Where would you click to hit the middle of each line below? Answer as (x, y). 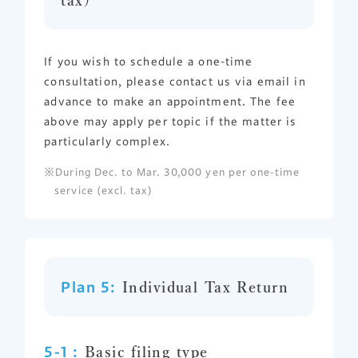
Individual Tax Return (203, 286)
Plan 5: (89, 286)
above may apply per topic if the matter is (171, 121)
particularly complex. (107, 141)
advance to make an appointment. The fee (170, 101)
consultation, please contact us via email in (175, 81)
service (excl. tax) (104, 190)
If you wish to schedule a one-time (149, 61)
